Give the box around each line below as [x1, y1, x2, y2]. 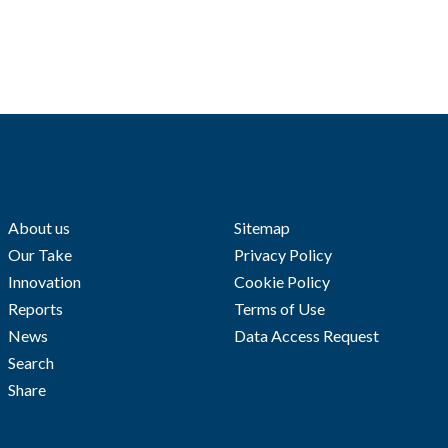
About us [7, 218, 70, 237]
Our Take [7, 245, 72, 264]
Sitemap [234, 218, 290, 237]
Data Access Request [234, 326, 379, 345]
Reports [7, 299, 63, 318]
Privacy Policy [234, 245, 332, 264]
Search [7, 353, 54, 372]
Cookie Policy [234, 272, 330, 291]
